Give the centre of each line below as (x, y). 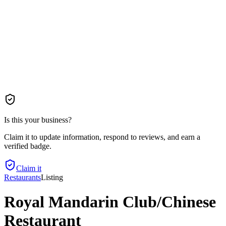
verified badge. (28, 146)
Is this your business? (38, 120)
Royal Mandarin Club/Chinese (110, 202)
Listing (52, 177)
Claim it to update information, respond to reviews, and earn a (102, 137)
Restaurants (22, 177)
